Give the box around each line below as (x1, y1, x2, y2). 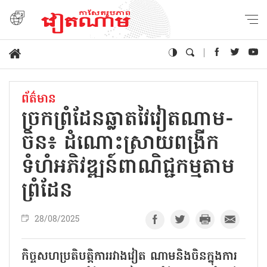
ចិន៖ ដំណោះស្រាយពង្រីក (21, 129, 219, 159)
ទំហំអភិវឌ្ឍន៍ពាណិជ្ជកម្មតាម (21, 153, 235, 183)
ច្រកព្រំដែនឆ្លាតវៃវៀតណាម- (21, 105, 234, 135)
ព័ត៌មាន (21, 90, 56, 108)
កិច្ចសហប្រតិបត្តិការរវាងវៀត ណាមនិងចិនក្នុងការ (21, 247, 237, 266)
